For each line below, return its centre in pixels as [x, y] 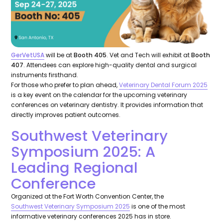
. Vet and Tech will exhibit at [149, 55]
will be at [59, 55]
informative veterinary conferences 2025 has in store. [91, 217]
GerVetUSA [28, 55]
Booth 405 [90, 55]
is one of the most [158, 207]
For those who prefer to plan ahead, [65, 85]
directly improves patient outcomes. [66, 115]
